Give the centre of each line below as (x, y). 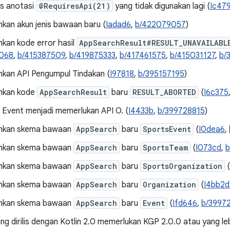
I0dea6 (212, 129)
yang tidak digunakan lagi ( (161, 6)
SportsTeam (165, 148)
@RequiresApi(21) (74, 6)
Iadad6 (118, 25)
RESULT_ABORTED (164, 92)
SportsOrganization (183, 166)
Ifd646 (185, 203)
